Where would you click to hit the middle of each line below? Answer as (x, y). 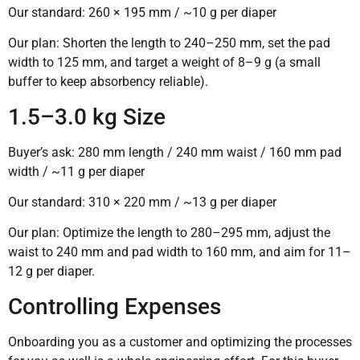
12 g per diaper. (51, 272)
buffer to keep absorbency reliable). (108, 82)
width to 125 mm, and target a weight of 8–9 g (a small (164, 63)
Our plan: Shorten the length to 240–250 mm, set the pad (169, 43)
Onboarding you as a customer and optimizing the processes (180, 342)
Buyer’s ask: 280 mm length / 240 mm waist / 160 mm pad (175, 152)
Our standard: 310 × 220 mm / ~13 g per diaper (142, 202)
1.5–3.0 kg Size (87, 117)
